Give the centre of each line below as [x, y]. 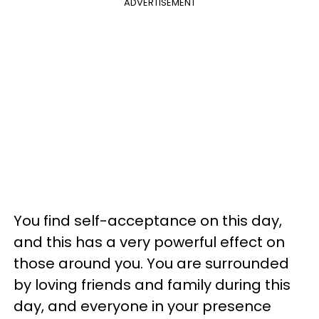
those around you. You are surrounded [151, 263]
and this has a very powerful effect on [149, 242]
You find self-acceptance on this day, [148, 221]
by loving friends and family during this [152, 285]
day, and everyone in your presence [142, 306]
